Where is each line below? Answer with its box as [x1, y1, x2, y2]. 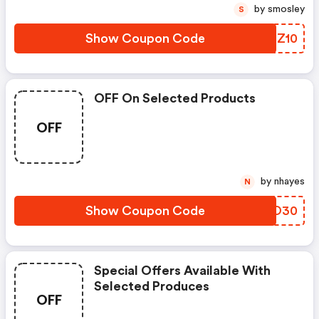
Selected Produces [94, 280, 209, 293]
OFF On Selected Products [94, 92, 256, 105]
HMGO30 [239, 204, 298, 217]
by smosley [268, 4, 305, 14]
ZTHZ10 [250, 32, 298, 45]
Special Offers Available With [94, 264, 271, 277]
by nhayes [274, 177, 305, 187]
